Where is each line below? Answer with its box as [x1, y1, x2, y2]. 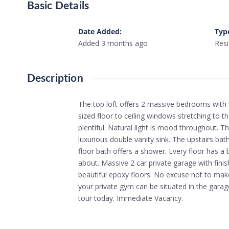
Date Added [78, 26, 120, 36]
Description [27, 73, 83, 84]
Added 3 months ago [78, 38, 148, 48]
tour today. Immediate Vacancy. [78, 193, 183, 203]
